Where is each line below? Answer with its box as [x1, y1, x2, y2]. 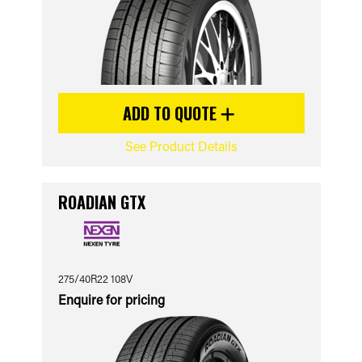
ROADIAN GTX [57, 190, 145, 214]
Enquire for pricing [57, 291, 165, 308]
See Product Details [124, 137, 238, 154]
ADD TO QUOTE [123, 101, 221, 125]
